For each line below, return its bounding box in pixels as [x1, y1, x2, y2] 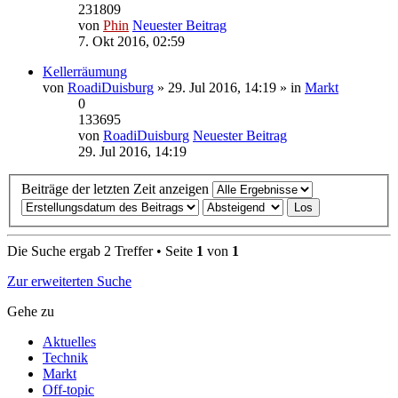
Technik [43, 349, 88, 365]
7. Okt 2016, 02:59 [78, 34, 185, 50]
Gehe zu [7, 303, 54, 319]
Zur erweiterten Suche [7, 273, 131, 289]
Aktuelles [43, 333, 96, 349]
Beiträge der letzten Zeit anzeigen [21, 180, 212, 196]
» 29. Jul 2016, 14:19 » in [154, 80, 305, 96]
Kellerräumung [43, 64, 127, 80]
